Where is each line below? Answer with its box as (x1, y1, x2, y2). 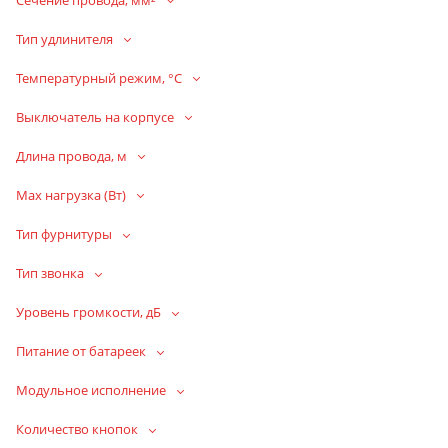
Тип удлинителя (16, 29, 113, 48)
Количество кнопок (16, 420, 138, 439)
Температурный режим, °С (16, 68, 182, 87)
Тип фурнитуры (16, 224, 112, 243)
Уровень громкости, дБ (16, 303, 161, 322)
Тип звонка (16, 264, 84, 282)
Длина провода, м (16, 146, 127, 165)
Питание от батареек (16, 342, 146, 361)
